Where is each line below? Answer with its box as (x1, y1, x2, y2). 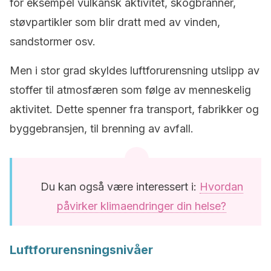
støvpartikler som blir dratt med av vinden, (10, 16, 220, 28)
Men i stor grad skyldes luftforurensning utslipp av (10, 64, 260, 77)
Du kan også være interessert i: (40, 180, 200, 193)
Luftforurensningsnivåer (10, 243, 153, 257)
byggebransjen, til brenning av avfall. (10, 122, 194, 135)
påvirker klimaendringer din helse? (57, 200, 226, 212)
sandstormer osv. (10, 35, 96, 48)
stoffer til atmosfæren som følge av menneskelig (10, 83, 251, 96)
